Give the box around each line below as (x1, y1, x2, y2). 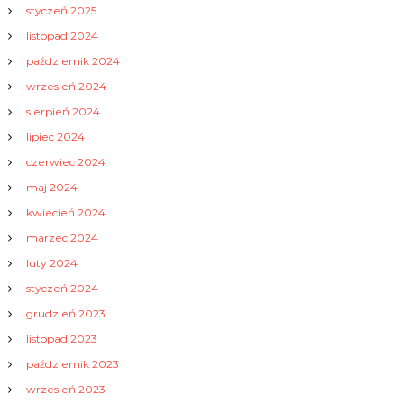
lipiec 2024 (25, 130, 85, 144)
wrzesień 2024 (25, 79, 106, 94)
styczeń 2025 (25, 4, 96, 18)
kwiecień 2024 (25, 206, 106, 220)
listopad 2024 (25, 29, 98, 43)
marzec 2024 (25, 231, 98, 245)
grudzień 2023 (25, 307, 106, 321)
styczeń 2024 (25, 281, 98, 296)
